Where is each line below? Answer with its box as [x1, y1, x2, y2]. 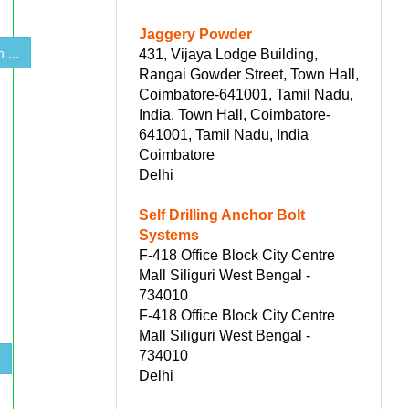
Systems [139, 226, 199, 243]
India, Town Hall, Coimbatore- [139, 106, 330, 122]
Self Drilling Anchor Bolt [139, 206, 305, 223]
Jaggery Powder [139, 26, 252, 42]
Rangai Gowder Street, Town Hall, [139, 66, 359, 82]
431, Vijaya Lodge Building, [139, 46, 318, 62]
